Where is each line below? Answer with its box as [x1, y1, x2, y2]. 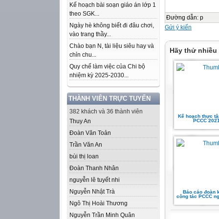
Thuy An [69, 118, 91, 125]
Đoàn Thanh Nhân [69, 165, 119, 172]
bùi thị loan [69, 153, 99, 160]
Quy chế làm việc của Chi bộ [69, 63, 145, 70]
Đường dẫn [166, 14, 197, 21]
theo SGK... [69, 10, 99, 17]
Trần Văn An [69, 141, 102, 148]
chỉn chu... [69, 51, 96, 58]
